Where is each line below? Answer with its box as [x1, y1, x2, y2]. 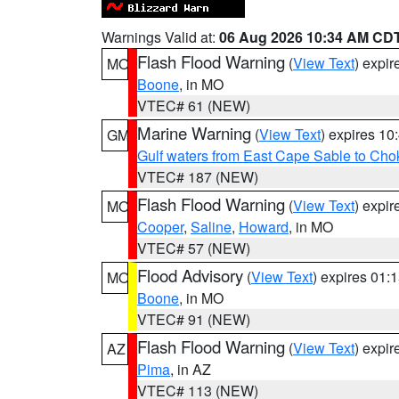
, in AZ [170, 359, 211, 379]
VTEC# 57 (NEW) [137, 238, 250, 258]
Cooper [137, 216, 183, 237]
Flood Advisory [137, 264, 243, 287]
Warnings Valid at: [102, 27, 219, 47]
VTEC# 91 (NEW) [137, 309, 250, 330]
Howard [239, 216, 289, 237]
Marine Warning [137, 121, 251, 144]
